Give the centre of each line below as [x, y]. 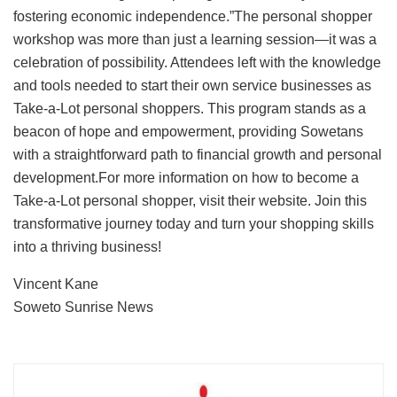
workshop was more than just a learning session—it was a [195, 39]
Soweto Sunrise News [83, 307]
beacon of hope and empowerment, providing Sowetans [188, 131]
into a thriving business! [87, 246]
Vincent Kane [56, 284]
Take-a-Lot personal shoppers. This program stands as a [190, 108]
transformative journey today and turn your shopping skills [194, 223]
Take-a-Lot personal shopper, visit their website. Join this [190, 200]
